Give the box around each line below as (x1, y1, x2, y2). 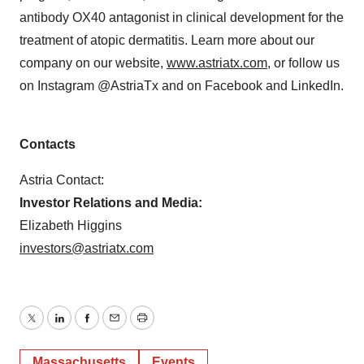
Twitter (30, 320, 69, 335)
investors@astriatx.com (19, 241, 154, 255)
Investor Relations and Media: (19, 196, 202, 210)
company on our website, (19, 56, 167, 70)
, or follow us (267, 56, 340, 70)
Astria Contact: (19, 173, 104, 187)
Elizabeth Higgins (19, 219, 122, 232)
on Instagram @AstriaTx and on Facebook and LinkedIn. (19, 79, 344, 93)
